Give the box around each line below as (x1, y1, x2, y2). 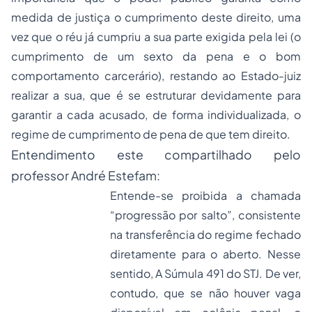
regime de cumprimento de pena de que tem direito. (11, 127, 290, 141)
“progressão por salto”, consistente (109, 208, 301, 222)
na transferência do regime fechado (109, 227, 301, 242)
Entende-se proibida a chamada (109, 188, 301, 203)
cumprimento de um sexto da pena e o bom (11, 49, 301, 63)
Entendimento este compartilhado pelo (11, 147, 301, 162)
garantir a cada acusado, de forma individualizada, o (11, 107, 301, 122)
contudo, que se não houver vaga (109, 286, 301, 300)
